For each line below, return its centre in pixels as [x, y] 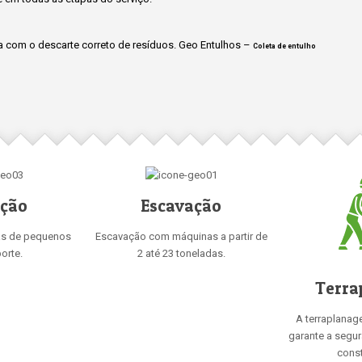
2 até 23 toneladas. [181, 253]
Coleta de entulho [284, 46]
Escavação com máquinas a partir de [181, 236]
